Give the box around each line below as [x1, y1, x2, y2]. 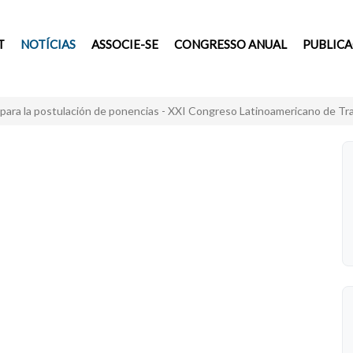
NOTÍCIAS [20, 36, 76, 51]
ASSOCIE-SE [91, 36, 158, 51]
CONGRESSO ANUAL [173, 36, 287, 51]
